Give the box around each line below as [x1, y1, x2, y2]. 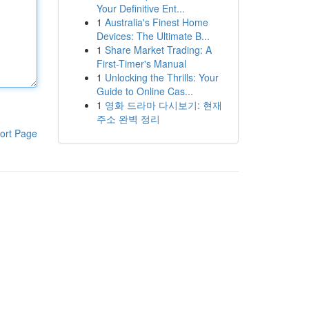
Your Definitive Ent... [96, 1, 185, 15]
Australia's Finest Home [104, 15, 208, 29]
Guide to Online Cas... [96, 84, 193, 98]
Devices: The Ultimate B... [96, 29, 210, 43]
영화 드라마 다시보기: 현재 [104, 98, 222, 112]
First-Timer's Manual [96, 57, 186, 70]
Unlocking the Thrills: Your [104, 70, 219, 84]
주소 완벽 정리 [96, 112, 160, 126]
